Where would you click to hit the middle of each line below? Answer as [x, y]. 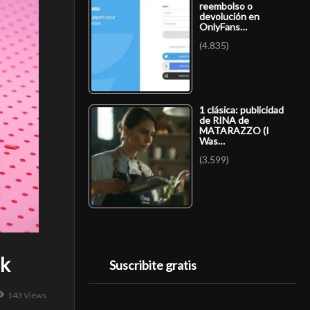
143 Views [27, 295]
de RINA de [224, 120]
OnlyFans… [223, 26]
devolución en [229, 16]
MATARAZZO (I [234, 130]
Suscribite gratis [153, 265]
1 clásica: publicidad [241, 109]
